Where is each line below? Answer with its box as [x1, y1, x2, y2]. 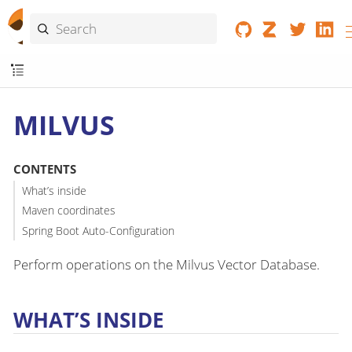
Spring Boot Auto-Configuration [21, 222, 174, 238]
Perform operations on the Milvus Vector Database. [13, 255, 320, 274]
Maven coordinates [21, 203, 115, 218]
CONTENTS [13, 161, 76, 178]
